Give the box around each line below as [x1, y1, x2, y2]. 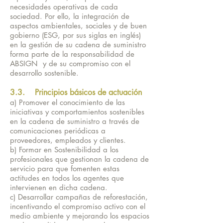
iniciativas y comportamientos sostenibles [10, 107, 144, 116]
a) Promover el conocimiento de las [10, 98, 125, 107]
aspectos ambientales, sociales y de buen [10, 21, 147, 30]
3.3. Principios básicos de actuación [10, 87, 144, 98]
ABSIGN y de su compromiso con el [10, 59, 130, 68]
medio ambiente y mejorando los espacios [10, 211, 149, 221]
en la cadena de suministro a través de [10, 116, 139, 126]
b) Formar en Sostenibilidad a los [10, 145, 118, 154]
